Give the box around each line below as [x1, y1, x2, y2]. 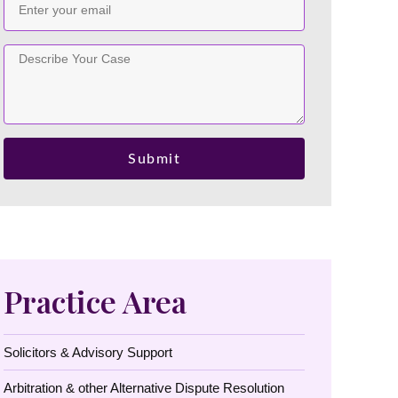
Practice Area [4, 281, 187, 322]
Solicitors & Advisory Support [4, 345, 173, 360]
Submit [128, 151, 181, 166]
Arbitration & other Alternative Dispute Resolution [4, 380, 285, 395]
